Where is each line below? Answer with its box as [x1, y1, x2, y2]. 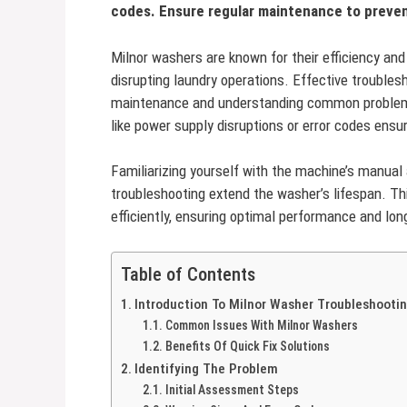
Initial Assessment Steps [164, 382, 299, 397]
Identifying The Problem [134, 360, 279, 377]
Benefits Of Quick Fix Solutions [164, 338, 330, 353]
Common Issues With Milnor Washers [164, 317, 358, 333]
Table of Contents [121, 263, 255, 285]
